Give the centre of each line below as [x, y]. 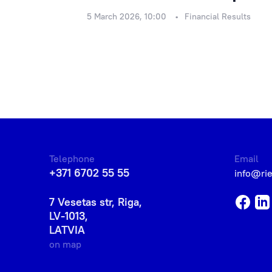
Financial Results [217, 16]
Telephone [72, 158]
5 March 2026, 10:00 [126, 16]
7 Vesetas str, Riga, [96, 202]
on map [66, 244]
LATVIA [67, 230]
